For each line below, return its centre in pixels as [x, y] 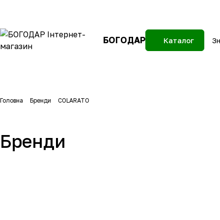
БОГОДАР [124, 40]
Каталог [179, 40]
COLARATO [74, 100]
